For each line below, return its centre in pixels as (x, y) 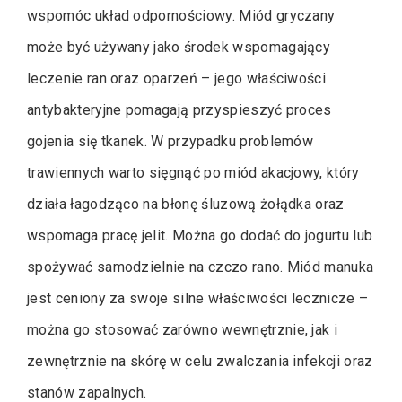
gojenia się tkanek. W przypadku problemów (170, 141)
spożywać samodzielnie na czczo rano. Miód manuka (201, 267)
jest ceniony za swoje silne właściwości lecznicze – (198, 298)
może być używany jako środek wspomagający (179, 47)
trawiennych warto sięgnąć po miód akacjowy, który (193, 172)
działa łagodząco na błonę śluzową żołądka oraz (186, 204)
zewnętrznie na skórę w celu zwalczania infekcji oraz (200, 361)
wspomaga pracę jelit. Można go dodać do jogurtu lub (200, 235)
